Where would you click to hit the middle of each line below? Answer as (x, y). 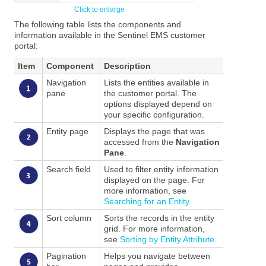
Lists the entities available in (156, 82)
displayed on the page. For (154, 180)
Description (127, 66)
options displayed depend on (158, 104)
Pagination (66, 256)
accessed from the (140, 142)
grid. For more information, (154, 228)
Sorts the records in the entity (159, 218)
